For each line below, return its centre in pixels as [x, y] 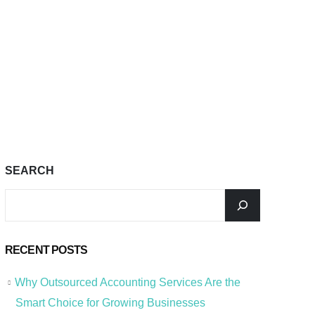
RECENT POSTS [46, 250]
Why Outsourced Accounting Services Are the [127, 283]
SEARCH [29, 171]
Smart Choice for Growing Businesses [110, 302]
